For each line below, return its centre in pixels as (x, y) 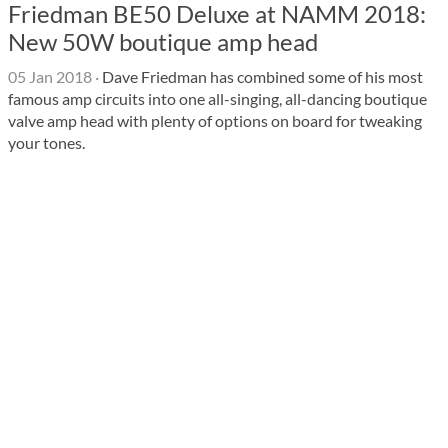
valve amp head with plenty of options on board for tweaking (215, 120)
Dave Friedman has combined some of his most (261, 76)
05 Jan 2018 (50, 76)
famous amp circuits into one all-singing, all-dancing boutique (217, 98)
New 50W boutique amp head (163, 41)
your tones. (46, 142)
